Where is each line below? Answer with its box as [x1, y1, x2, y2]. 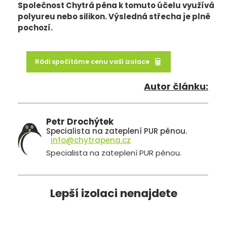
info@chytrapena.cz [50, 134, 131, 145]
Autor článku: [144, 80, 209, 93]
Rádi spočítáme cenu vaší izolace [34, 57, 149, 66]
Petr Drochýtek [46, 115, 114, 128]
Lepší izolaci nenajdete [50, 185, 177, 201]
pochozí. [18, 22, 53, 33]
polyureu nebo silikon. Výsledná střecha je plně [18, 11, 210, 22]
